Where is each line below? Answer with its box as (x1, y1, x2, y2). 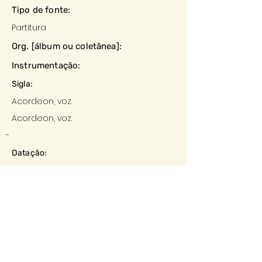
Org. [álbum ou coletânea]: (12, 41, 122, 51)
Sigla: (12, 79, 33, 89)
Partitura (12, 22, 46, 33)
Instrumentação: (12, 60, 81, 71)
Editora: (12, 218, 42, 228)
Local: (12, 183, 35, 193)
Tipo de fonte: (12, 5, 71, 15)
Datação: (12, 148, 47, 158)
